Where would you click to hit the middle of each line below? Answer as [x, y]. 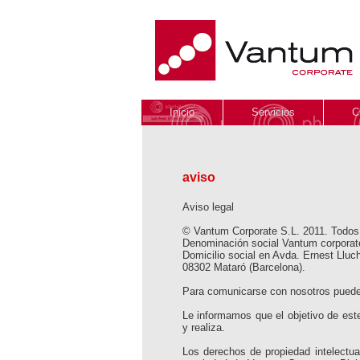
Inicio [182, 112]
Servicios [273, 112]
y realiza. [204, 327]
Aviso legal [208, 207]
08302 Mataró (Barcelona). [244, 267]
